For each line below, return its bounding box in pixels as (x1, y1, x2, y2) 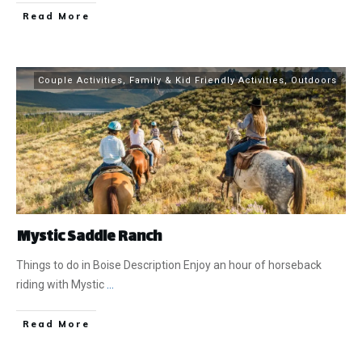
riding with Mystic (16, 278, 107, 292)
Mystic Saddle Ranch (17, 225, 162, 251)
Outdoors (291, 75, 337, 86)
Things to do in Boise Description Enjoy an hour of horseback (16, 259, 322, 272)
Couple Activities (38, 75, 123, 86)
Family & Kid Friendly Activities (129, 75, 284, 86)
